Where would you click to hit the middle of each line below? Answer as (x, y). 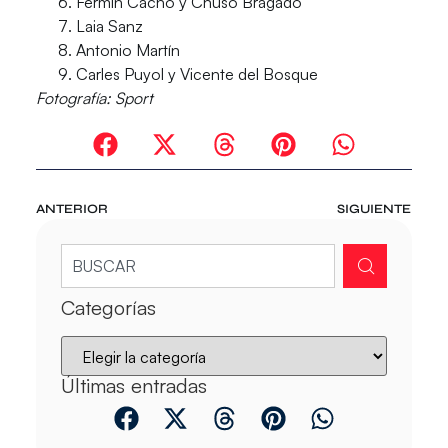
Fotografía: (75, 98)
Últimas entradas (133, 385)
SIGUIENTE (374, 208)
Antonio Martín (127, 50)
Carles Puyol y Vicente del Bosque (196, 74)
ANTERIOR (71, 208)
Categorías (108, 307)
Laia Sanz (109, 26)
